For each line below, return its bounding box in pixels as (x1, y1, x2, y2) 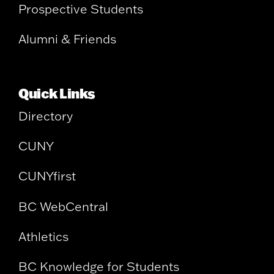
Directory (18, 108, 73, 124)
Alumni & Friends (18, 31, 116, 47)
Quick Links (18, 84, 95, 102)
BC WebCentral (18, 198, 108, 214)
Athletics (18, 228, 68, 244)
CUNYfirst (18, 168, 76, 184)
